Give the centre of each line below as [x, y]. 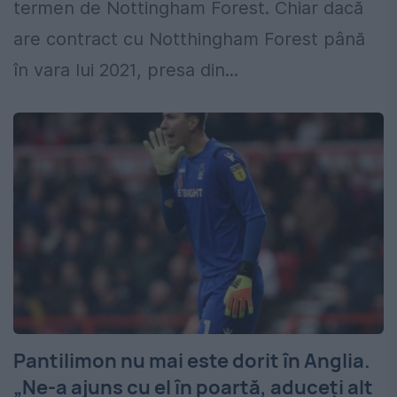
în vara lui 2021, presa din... [126, 70]
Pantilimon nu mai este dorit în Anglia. [192, 361]
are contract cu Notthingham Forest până [189, 39]
